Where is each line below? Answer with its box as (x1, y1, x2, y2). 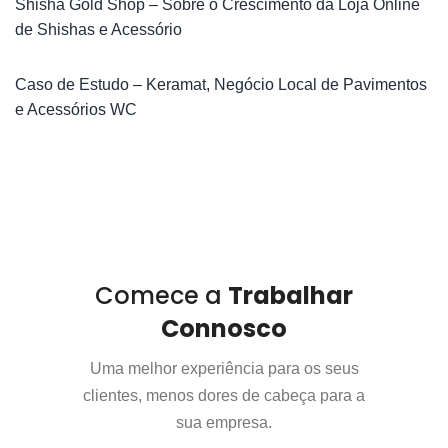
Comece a (95, 278, 228, 312)
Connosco (161, 311, 287, 345)
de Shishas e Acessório (15, 20, 182, 38)
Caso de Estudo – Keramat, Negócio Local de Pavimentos (15, 75, 427, 93)
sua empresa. (176, 413, 272, 431)
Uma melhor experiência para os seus (89, 359, 359, 377)
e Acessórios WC (15, 100, 137, 118)
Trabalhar (228, 278, 353, 312)
